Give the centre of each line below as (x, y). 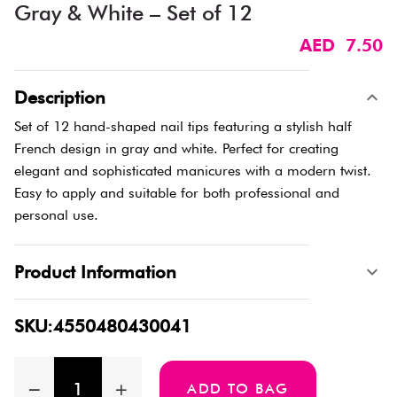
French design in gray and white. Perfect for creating (176, 148)
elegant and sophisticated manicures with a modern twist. (193, 170)
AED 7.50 (341, 45)
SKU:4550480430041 (103, 326)
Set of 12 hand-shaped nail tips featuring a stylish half (183, 126)
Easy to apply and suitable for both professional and (177, 192)
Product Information (95, 272)
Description (60, 97)
